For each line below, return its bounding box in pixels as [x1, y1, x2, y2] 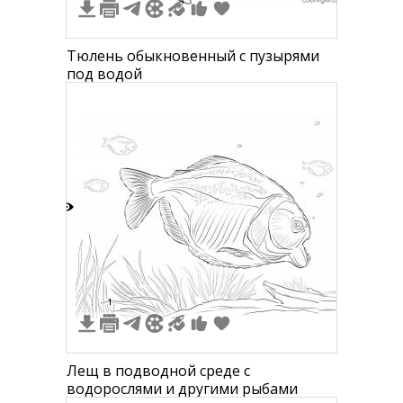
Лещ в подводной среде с [67, 361, 250, 381]
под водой [67, 64, 142, 84]
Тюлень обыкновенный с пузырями [67, 46, 319, 66]
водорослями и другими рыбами [67, 379, 298, 399]
